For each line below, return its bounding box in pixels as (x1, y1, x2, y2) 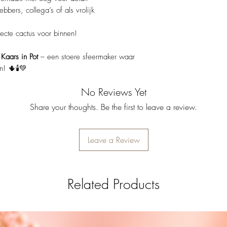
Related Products (67, 175, 160, 194)
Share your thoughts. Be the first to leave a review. (30, 101, 197, 113)
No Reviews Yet (81, 85, 146, 99)
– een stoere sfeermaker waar (38, 52, 135, 62)
